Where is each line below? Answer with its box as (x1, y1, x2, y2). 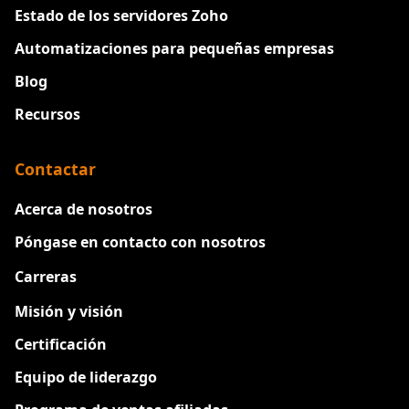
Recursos (15, 104, 80, 125)
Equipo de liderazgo (15, 367, 157, 388)
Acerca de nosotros (15, 199, 152, 220)
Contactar (15, 158, 96, 181)
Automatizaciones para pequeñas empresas (15, 38, 334, 59)
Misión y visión (15, 301, 123, 322)
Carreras (15, 267, 77, 288)
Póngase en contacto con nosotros (15, 232, 266, 253)
